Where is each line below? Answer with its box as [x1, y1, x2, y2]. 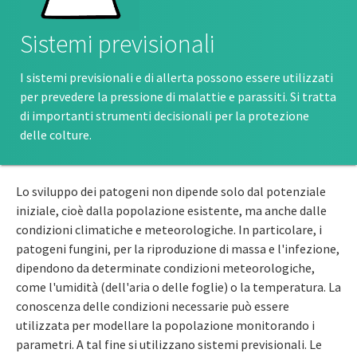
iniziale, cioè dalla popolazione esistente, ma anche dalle [16, 202, 327, 218]
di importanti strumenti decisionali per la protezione [20, 108, 309, 124]
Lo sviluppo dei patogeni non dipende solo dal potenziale [16, 183, 326, 199]
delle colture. [20, 127, 92, 143]
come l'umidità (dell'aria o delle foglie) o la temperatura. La [16, 279, 341, 295]
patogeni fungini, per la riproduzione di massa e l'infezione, [16, 241, 339, 257]
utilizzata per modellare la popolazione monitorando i [16, 317, 315, 333]
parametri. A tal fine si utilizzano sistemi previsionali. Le [16, 336, 322, 352]
